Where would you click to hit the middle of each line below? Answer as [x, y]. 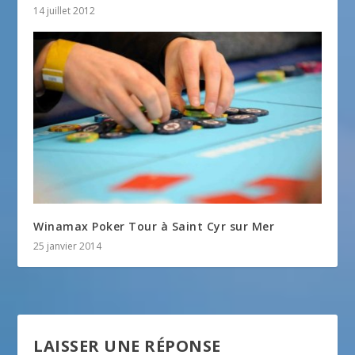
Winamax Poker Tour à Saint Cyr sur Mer [154, 227]
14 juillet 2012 [65, 10]
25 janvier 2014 [68, 246]
